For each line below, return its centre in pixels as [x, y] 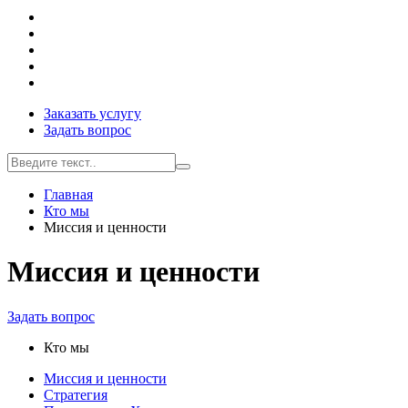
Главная [68, 194]
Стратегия [76, 394]
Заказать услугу [92, 113]
